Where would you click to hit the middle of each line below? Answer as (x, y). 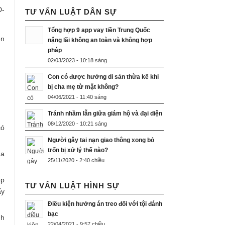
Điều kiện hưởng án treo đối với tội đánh (105, 204)
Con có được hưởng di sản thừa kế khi (103, 77)
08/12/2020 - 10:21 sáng (77, 124)
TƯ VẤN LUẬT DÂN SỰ (71, 12)
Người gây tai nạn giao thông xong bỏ (101, 140)
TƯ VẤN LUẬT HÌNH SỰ (72, 186)
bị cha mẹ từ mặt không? (83, 87)
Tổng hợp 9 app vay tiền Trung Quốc (99, 30)
